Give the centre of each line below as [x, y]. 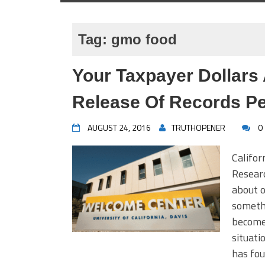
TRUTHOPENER [198, 127]
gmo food [144, 39]
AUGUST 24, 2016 [119, 127]
